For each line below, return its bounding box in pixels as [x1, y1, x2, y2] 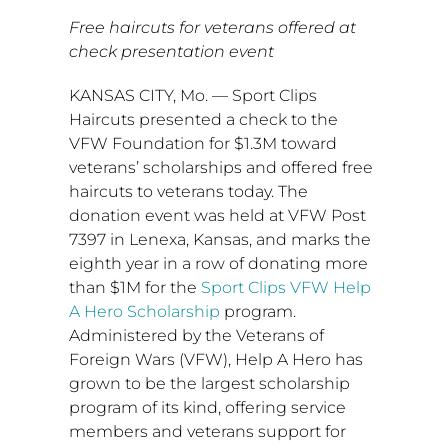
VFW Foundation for [68, 134, 234, 154]
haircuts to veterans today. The [68, 182, 308, 202]
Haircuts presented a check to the [68, 110, 338, 130]
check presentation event [68, 42, 274, 62]
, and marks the [248, 230, 371, 250]
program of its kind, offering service [68, 398, 346, 418]
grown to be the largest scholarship [68, 374, 350, 394]
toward [276, 134, 337, 154]
